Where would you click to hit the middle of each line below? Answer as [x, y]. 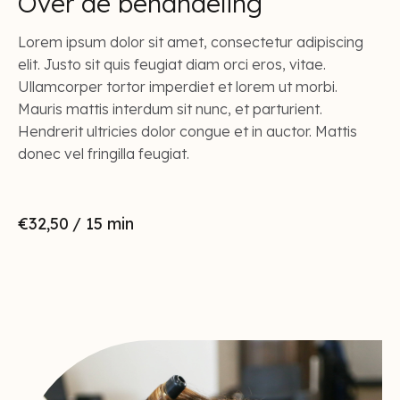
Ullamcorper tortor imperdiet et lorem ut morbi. [178, 87]
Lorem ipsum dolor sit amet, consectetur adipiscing [191, 42]
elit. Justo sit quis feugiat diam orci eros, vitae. [172, 64]
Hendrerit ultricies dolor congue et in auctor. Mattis [187, 131]
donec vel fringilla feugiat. [104, 154]
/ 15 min [103, 224]
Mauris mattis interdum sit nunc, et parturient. [170, 109]
